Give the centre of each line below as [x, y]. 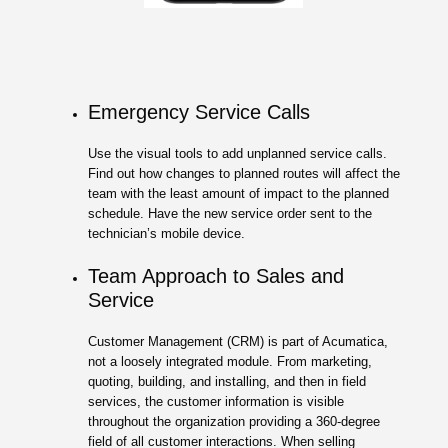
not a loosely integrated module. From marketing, [229, 362]
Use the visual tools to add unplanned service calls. [237, 154]
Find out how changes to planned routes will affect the [243, 174]
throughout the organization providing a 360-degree [233, 422]
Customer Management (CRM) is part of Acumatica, [237, 342]
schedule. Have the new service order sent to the [229, 214]
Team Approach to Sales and [215, 276]
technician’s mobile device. [166, 234]
